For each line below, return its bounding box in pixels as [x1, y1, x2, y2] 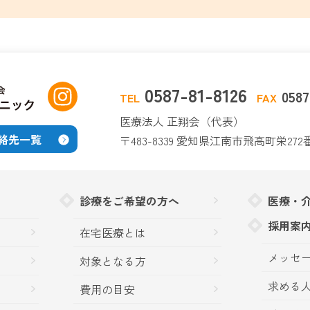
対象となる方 [80, 253, 146, 270]
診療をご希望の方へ [80, 192, 179, 210]
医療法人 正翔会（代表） [120, 113, 244, 130]
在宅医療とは [80, 224, 146, 241]
